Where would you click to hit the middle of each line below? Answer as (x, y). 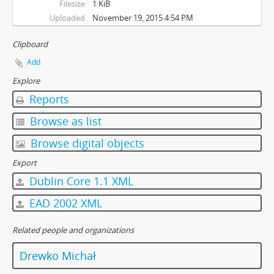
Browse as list (64, 121)
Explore (26, 80)
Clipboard (30, 44)
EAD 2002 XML (64, 203)
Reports (48, 99)
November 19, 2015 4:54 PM (143, 17)
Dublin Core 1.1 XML (80, 181)
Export (24, 162)
